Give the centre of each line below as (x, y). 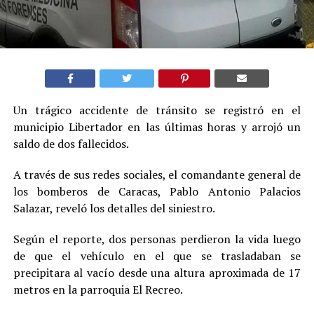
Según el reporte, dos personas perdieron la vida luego (157, 239)
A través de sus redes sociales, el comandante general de (157, 174)
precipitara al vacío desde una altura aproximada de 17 (157, 272)
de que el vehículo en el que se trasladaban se (157, 255)
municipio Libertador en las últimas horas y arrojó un (157, 127)
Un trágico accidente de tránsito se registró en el (157, 110)
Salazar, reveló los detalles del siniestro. (114, 208)
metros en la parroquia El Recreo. (98, 289)
